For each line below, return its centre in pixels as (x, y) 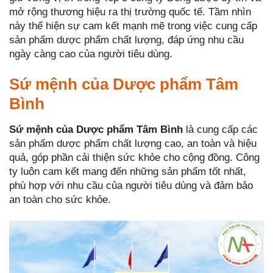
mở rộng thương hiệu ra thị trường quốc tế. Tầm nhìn (130, 12)
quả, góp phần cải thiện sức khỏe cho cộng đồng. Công (134, 158)
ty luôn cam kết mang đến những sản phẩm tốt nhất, (128, 172)
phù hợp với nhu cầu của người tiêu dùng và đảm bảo (131, 186)
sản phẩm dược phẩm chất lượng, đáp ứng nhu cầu (126, 40)
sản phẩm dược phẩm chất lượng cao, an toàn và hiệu (133, 144)
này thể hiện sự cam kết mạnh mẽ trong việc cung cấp (133, 26)
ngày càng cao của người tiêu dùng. (91, 54)
